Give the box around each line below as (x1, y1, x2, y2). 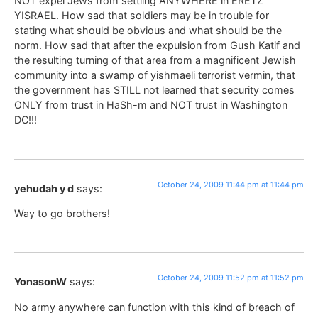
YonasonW (14, 275, 67, 288)
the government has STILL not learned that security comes (14, 84, 295, 97)
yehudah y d (14, 182, 74, 194)
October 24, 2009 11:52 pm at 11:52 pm (158, 273, 304, 283)
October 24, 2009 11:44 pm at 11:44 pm (158, 179, 304, 190)
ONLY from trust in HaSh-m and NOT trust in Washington (14, 99, 287, 111)
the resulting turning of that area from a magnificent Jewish (14, 54, 296, 67)
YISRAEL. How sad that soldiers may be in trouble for (14, 9, 269, 22)
